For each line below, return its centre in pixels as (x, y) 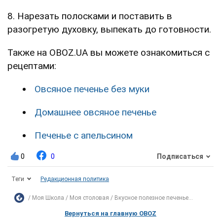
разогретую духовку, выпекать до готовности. (109, 29)
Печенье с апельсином (84, 135)
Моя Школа (48, 198)
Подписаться (180, 157)
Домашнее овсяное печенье (95, 112)
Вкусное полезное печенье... (154, 198)
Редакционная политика (75, 179)
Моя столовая (89, 198)
